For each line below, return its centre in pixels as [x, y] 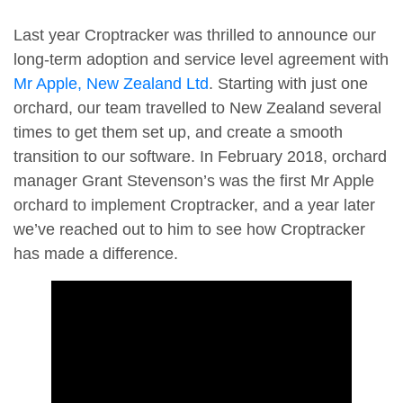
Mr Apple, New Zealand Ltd [111, 84]
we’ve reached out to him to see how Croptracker [189, 230]
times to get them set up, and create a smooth [178, 133]
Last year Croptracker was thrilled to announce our [195, 36]
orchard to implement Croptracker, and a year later [194, 206]
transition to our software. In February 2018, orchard [200, 157]
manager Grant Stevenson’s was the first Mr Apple [194, 181]
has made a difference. [96, 254]
